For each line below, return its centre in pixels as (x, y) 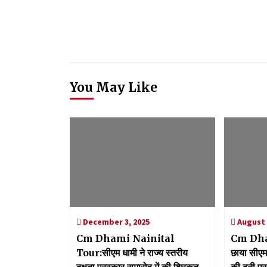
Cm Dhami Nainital (125, 239)
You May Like (114, 88)
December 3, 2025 (115, 222)
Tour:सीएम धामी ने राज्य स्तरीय (132, 253)
